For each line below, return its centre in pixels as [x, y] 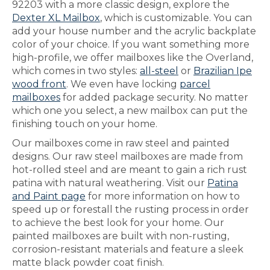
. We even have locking [123, 84]
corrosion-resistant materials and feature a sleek [128, 249]
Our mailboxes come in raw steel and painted [121, 143]
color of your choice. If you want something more [131, 44]
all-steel [159, 71]
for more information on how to [163, 196]
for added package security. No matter [154, 97]
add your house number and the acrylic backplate [134, 31]
